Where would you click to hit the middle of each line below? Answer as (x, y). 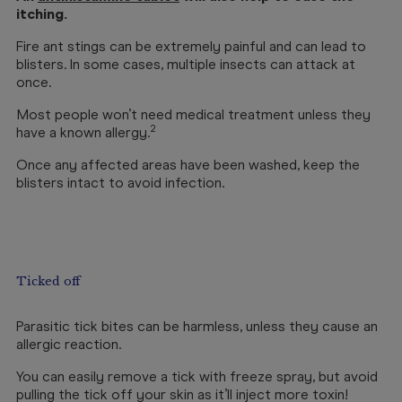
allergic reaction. (69, 344)
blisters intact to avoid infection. (120, 183)
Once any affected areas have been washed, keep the (188, 165)
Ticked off (48, 281)
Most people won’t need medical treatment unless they (193, 114)
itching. (42, 14)
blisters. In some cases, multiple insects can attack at (186, 64)
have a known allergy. (83, 132)
